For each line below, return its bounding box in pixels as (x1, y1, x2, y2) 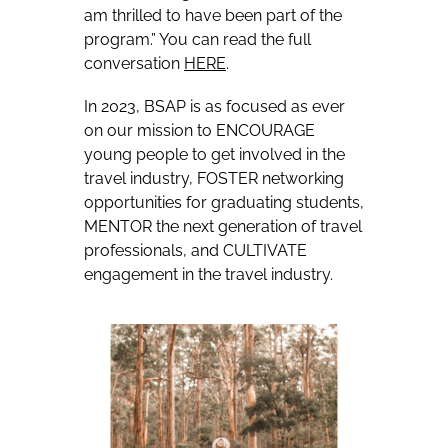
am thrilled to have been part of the (84, 5, 342, 25)
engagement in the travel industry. (84, 264, 333, 284)
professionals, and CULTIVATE (84, 240, 307, 260)
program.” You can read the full (84, 29, 311, 49)
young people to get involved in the (84, 144, 345, 164)
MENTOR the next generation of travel (84, 216, 362, 236)
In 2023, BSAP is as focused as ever (84, 96, 345, 116)
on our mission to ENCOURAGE (84, 120, 315, 140)
